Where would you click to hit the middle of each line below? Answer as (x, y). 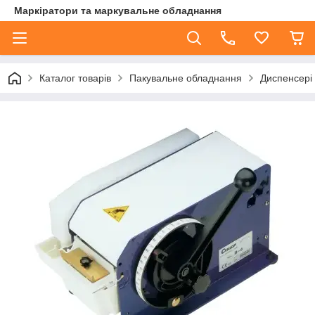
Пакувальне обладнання (186, 78)
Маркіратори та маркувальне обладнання (118, 11)
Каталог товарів (75, 78)
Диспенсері (286, 78)
